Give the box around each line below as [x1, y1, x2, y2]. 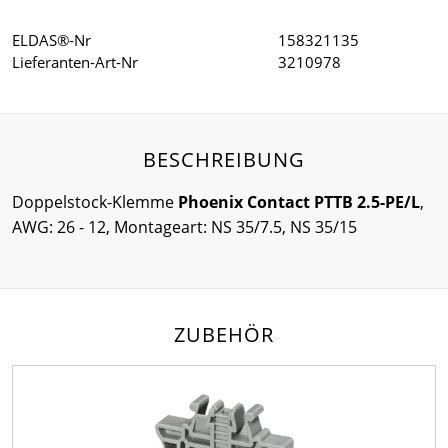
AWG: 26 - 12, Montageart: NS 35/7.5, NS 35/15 [12, 215, 357, 238]
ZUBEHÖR [174, 320, 274, 348]
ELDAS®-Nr [12, 29, 91, 50]
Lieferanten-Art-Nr [12, 51, 138, 72]
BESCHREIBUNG [143, 145, 305, 173]
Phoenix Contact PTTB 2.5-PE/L [178, 190, 420, 213]
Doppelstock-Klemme [12, 190, 178, 213]
